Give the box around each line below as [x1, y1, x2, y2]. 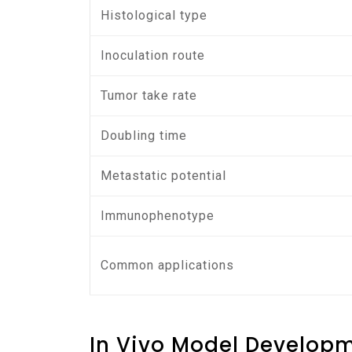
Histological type [101, 8, 208, 23]
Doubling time [101, 128, 188, 143]
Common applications [101, 258, 235, 273]
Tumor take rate [101, 88, 198, 103]
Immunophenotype [101, 208, 215, 223]
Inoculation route [101, 48, 206, 63]
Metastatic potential [101, 168, 227, 183]
